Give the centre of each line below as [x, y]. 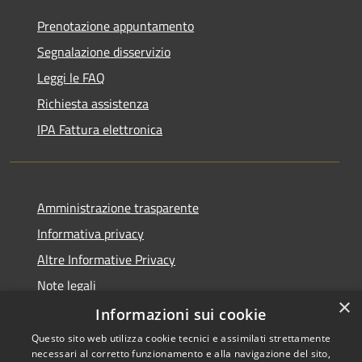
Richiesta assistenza [93, 103]
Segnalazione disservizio [104, 51]
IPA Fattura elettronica [100, 129]
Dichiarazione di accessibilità [116, 311]
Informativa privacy [90, 233]
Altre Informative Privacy [106, 259]
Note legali [67, 285]
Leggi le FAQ [71, 77]
